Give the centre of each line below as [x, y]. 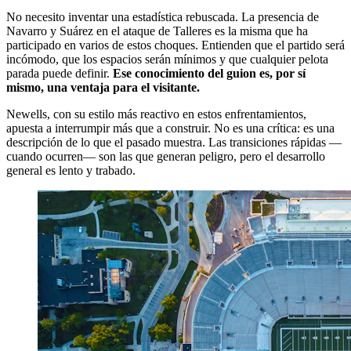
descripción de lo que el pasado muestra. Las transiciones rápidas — [174, 143]
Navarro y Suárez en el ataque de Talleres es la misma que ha [157, 31]
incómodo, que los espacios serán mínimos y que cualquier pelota [167, 60]
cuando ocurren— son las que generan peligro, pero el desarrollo [166, 157]
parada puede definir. [60, 74]
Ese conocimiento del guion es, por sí [209, 74]
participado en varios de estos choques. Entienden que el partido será [175, 45]
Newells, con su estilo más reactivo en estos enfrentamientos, [156, 114]
